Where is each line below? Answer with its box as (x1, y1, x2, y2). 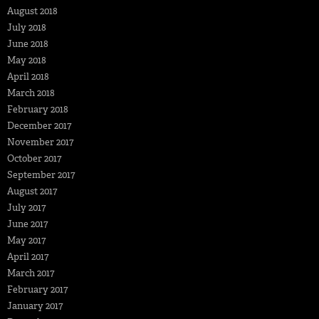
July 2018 (7, 21, 46, 33)
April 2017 (7, 250, 48, 263)
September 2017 (7, 168, 75, 181)
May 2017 (7, 234, 46, 246)
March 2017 (7, 266, 54, 279)
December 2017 (7, 119, 71, 132)
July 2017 (7, 201, 46, 214)
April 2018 (7, 70, 49, 83)
